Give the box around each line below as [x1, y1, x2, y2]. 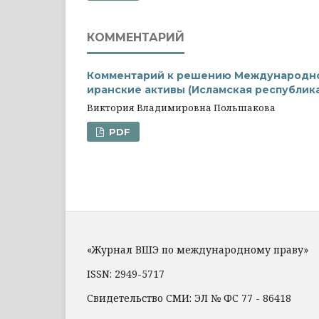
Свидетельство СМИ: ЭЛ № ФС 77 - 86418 [87, 291, 291, 305]
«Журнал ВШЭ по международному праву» [87, 242, 308, 256]
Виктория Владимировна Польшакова [87, 100, 276, 114]
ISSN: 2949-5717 [87, 266, 164, 281]
